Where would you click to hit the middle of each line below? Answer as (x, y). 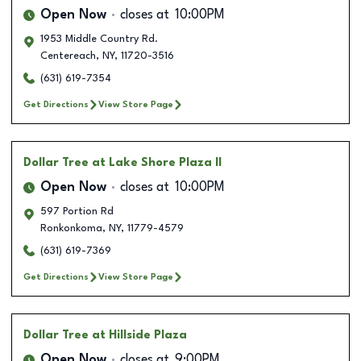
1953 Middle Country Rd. (99, 39)
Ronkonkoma (71, 228)
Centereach (68, 56)
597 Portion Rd (77, 211)
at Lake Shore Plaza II (157, 162)
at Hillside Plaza (139, 335)
